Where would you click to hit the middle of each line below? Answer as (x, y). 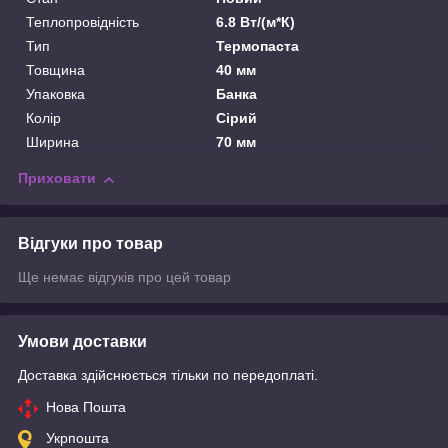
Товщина (55, 70)
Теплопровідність (82, 22)
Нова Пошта (86, 407)
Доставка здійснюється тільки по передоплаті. (168, 375)
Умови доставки (82, 342)
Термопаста (258, 46)
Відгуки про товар (90, 244)
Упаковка (55, 94)
